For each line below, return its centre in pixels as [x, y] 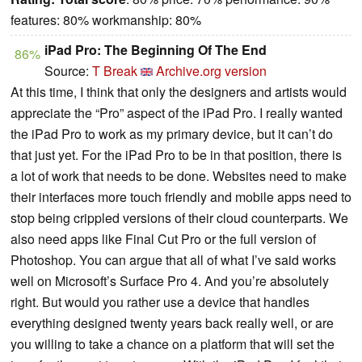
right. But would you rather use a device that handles [160, 301]
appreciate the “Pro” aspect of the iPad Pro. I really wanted [177, 112]
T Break [115, 70]
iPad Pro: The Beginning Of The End [156, 49]
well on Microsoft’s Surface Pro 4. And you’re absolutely [170, 280]
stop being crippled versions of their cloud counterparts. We [179, 217]
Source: [68, 70]
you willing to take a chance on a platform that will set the [173, 343]
